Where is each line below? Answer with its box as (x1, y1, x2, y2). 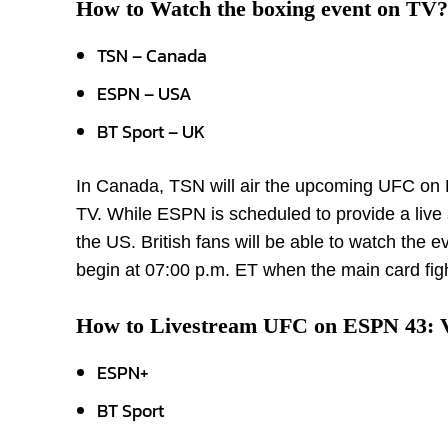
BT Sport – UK (97, 118, 205, 145)
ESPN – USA (97, 80, 192, 107)
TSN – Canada (97, 42, 207, 69)
